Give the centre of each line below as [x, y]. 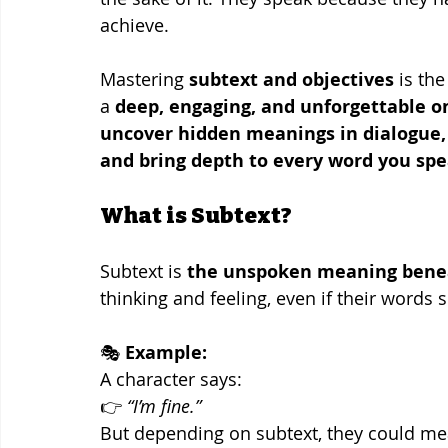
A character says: [171, 378]
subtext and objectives [291, 79]
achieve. [134, 24]
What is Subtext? [196, 215]
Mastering [144, 78]
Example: [166, 352]
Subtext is [143, 270]
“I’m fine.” [164, 405]
